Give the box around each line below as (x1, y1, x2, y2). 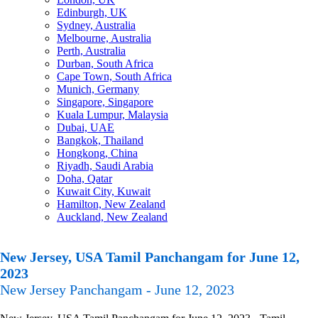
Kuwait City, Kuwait (57, 185, 150, 197)
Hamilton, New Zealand (57, 198, 165, 210)
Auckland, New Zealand (57, 211, 168, 223)
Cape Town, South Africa (57, 70, 172, 82)
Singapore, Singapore (57, 96, 153, 108)
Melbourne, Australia (57, 32, 151, 44)
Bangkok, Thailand (57, 134, 143, 146)
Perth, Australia (57, 45, 126, 57)
